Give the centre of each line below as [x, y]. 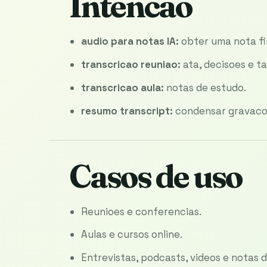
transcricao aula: [122, 87]
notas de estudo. [205, 87]
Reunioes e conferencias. [141, 211]
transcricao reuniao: [131, 64]
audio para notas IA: [130, 41]
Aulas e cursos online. [132, 235]
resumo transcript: [127, 111]
